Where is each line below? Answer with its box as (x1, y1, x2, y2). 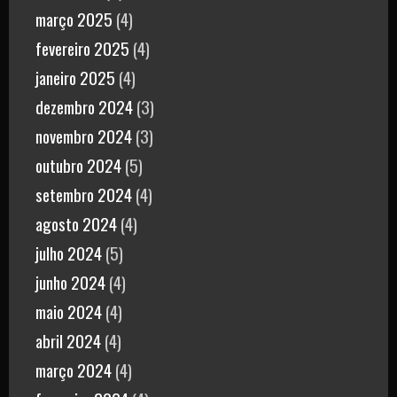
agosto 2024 (35, 210, 117, 236)
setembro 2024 (35, 181, 132, 206)
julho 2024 (35, 239, 102, 265)
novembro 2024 (35, 122, 132, 148)
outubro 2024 (35, 152, 121, 177)
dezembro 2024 (35, 93, 133, 119)
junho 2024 (35, 269, 105, 294)
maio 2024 (35, 298, 102, 323)
